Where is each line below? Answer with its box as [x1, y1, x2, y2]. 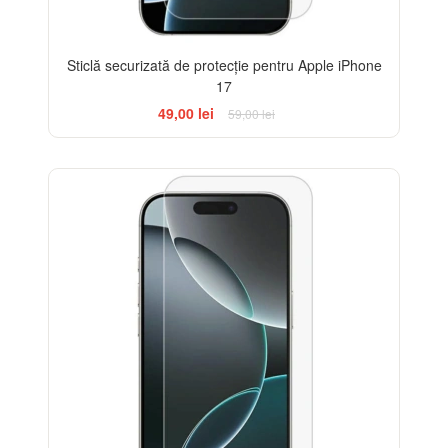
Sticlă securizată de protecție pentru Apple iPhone [66, 55, 382, 76]
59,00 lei [228, 105, 275, 123]
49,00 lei [158, 103, 214, 124]
